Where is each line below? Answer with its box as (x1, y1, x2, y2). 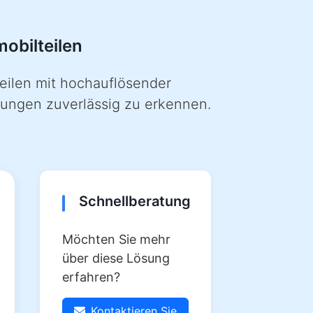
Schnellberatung (79, 193, 191, 210)
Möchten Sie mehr (62, 232, 170, 247)
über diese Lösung (62, 251, 170, 265)
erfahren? (62, 270, 120, 284)
